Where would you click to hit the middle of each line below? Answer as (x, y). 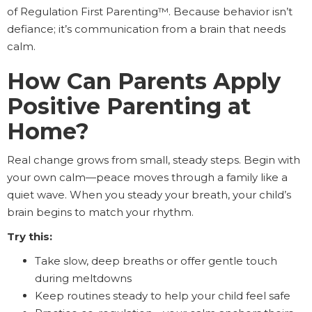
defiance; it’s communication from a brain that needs (146, 29)
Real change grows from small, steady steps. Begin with (154, 160)
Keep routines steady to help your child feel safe (163, 296)
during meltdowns (83, 279)
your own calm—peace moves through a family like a (147, 178)
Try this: (30, 237)
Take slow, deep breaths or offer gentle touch (156, 261)
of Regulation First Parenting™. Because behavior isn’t (150, 12)
